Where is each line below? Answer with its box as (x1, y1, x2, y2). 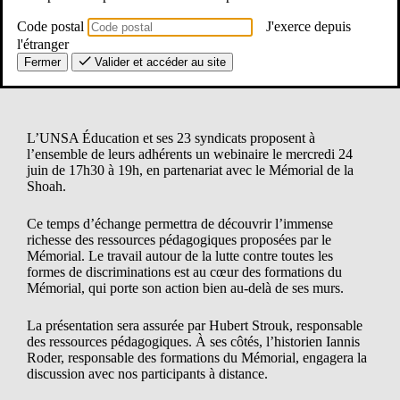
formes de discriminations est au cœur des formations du (27, 264, 342, 280)
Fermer (24, 54, 61, 69)
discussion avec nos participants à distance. (27, 366, 268, 382)
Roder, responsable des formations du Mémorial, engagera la (27, 350, 367, 366)
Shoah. (27, 179, 66, 195)
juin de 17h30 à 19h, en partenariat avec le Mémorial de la (27, 162, 354, 179)
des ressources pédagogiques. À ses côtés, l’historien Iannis (27, 334, 360, 350)
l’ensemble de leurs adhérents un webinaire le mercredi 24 (27, 146, 353, 162)
